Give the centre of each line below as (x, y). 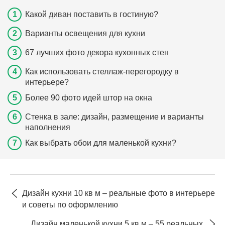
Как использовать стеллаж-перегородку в (102, 71)
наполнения (48, 127)
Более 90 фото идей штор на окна (89, 97)
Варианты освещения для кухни (85, 33)
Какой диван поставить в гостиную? (92, 14)
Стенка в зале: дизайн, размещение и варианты (115, 117)
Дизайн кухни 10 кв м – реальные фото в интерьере (119, 193)
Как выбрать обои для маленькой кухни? (101, 143)
